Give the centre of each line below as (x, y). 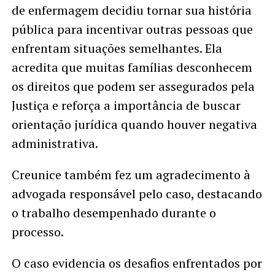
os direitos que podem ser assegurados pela (133, 86)
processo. (37, 231)
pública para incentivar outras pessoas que (132, 29)
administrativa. (55, 143)
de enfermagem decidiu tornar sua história (131, 10)
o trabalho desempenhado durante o (114, 212)
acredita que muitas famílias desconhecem (132, 67)
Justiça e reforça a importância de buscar (126, 105)
